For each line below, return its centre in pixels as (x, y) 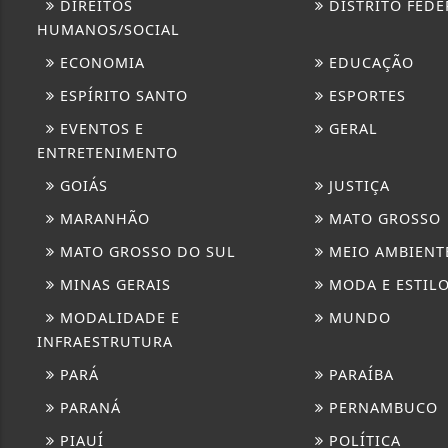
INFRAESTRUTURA (105, 341)
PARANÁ (88, 407)
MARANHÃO (102, 218)
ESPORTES (364, 95)
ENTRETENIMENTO (107, 152)
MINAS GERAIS (113, 284)
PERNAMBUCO (380, 407)
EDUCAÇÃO (368, 62)
